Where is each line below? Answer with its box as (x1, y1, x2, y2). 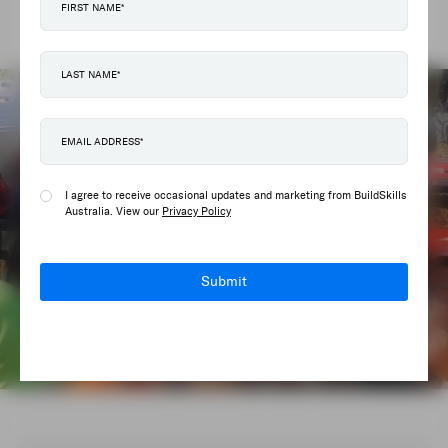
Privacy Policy (162, 205, 231, 218)
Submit (201, 273, 247, 290)
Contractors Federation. (40, 9, 200, 28)
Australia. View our (65, 205, 162, 218)
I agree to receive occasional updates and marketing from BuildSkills (65, 189, 407, 202)
